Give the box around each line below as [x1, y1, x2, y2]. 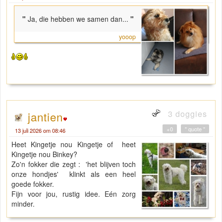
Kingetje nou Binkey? [11, 149, 79, 159]
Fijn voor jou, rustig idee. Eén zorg [11, 188, 136, 199]
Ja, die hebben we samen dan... [28, 14, 128, 24]
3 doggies [166, 108, 207, 119]
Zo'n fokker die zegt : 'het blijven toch [11, 159, 136, 169]
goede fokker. [11, 178, 54, 189]
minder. [11, 198, 35, 209]
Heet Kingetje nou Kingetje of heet [11, 139, 136, 149]
